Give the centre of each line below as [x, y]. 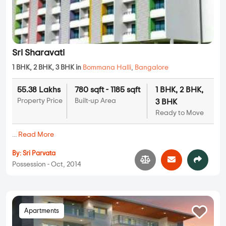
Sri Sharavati [38, 53]
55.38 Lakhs [39, 90]
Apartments [42, 211]
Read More [36, 135]
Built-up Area [95, 101]
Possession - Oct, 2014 [46, 164]
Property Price [40, 101]
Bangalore [152, 68]
